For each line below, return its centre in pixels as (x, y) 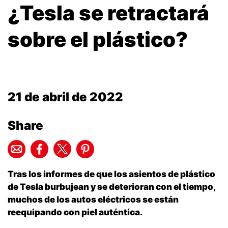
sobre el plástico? (98, 40)
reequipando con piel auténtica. (75, 212)
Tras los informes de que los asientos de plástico (111, 174)
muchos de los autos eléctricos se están (93, 200)
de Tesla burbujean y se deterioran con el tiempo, (111, 187)
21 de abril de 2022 (65, 97)
